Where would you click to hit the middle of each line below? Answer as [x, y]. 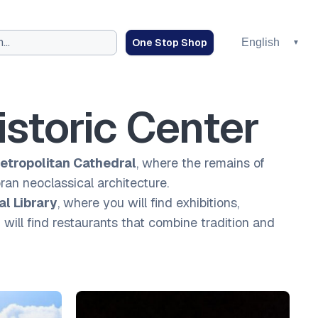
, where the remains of [201, 163]
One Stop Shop [169, 43]
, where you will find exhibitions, [148, 203]
